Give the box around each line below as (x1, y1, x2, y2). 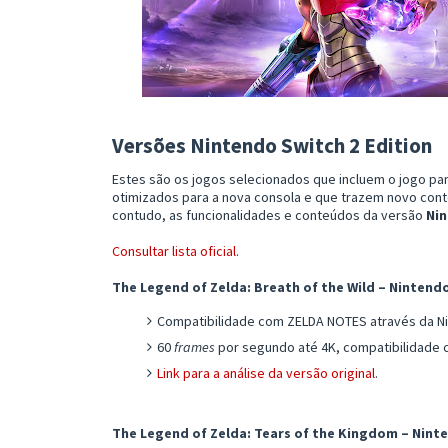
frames (174, 337, 215, 356)
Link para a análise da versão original (157, 363, 375, 382)
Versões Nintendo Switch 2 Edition (112, 131, 432, 159)
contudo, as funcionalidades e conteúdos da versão (112, 205, 426, 224)
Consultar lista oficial (112, 241, 236, 260)
